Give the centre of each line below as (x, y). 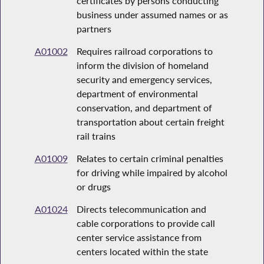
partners (94, 29)
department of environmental (137, 94)
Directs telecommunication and (141, 209)
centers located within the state (142, 252)
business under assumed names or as (152, 15)
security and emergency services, (144, 80)
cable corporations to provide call (146, 223)
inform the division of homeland (142, 65)
